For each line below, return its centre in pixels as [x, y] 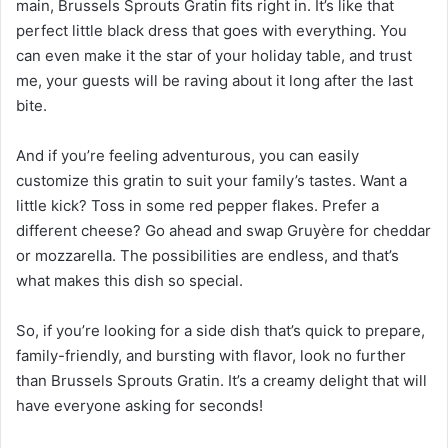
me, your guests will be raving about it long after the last [214, 80]
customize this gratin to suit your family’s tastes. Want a [211, 180]
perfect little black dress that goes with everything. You [211, 30]
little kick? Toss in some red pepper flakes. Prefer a [197, 205]
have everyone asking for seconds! [139, 405]
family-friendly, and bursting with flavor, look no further [211, 355]
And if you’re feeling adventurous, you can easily [187, 155]
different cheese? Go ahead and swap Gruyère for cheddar [223, 230]
